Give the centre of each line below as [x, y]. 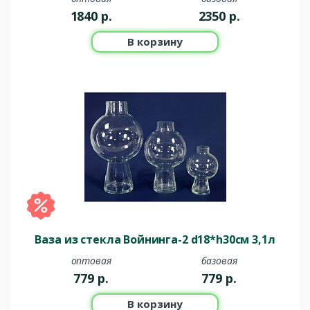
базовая [219, 261]
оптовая [91, 261]
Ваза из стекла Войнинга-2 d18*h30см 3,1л [155, 240]
